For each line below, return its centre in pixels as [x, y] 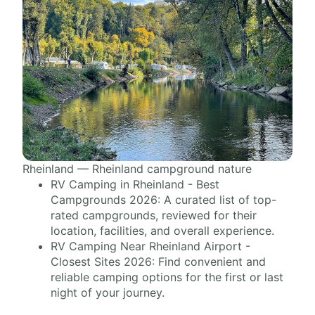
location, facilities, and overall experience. [162, 231]
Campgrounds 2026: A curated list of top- [163, 200]
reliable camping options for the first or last [167, 277]
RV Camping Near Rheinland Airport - [150, 246]
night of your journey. [108, 292]
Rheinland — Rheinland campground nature [137, 169]
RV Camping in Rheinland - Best [135, 184]
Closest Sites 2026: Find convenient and [158, 262]
